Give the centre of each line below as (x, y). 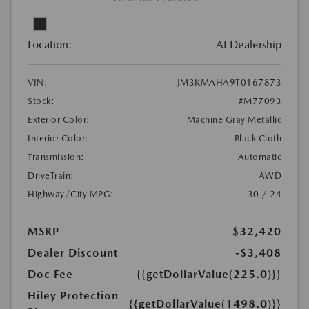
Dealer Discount (73, 253)
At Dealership (249, 44)
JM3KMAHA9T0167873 (229, 82)
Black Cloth (258, 138)
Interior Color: (58, 138)
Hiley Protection (73, 296)
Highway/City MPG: (71, 194)
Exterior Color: (59, 120)
